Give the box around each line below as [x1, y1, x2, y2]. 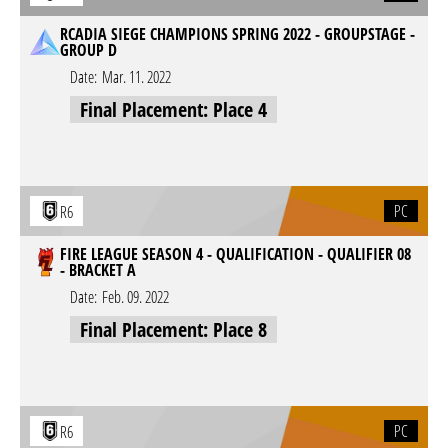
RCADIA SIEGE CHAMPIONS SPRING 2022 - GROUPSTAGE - [60, 23, 415, 45]
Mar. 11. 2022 [102, 66, 171, 88]
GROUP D [60, 39, 117, 61]
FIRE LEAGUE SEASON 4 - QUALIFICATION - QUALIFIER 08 [60, 243, 411, 265]
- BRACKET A [60, 259, 136, 281]
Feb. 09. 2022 [102, 286, 169, 308]
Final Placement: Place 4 [80, 96, 267, 123]
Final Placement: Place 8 [80, 316, 267, 343]
